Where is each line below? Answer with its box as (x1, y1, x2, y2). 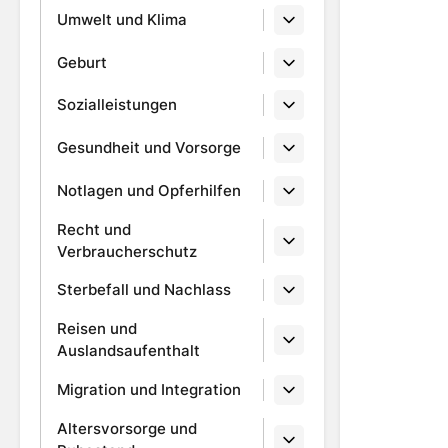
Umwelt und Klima (57, 9, 187, 29)
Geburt (57, 52, 107, 72)
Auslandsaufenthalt (57, 341, 200, 361)
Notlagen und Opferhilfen (57, 180, 241, 200)
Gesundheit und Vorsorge (57, 138, 241, 158)
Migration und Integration (57, 380, 241, 400)
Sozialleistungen (57, 95, 177, 115)
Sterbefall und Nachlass (57, 280, 231, 300)
